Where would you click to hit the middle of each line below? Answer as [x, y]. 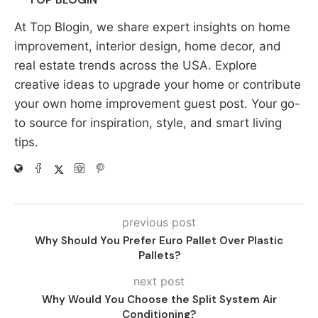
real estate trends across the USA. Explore [136, 65]
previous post [159, 222]
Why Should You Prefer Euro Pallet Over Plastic [159, 241]
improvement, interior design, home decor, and [148, 46]
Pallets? [159, 256]
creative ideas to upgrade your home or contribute [158, 84]
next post [159, 281]
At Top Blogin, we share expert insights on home [152, 27]
